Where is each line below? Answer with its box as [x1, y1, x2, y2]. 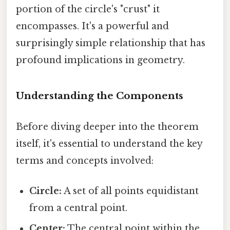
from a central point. [29, 202, 128, 214]
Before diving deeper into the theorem [16, 121, 199, 132]
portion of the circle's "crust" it [16, 3, 160, 15]
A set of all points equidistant [62, 185, 199, 197]
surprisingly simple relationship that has [16, 37, 205, 49]
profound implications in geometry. [16, 54, 185, 66]
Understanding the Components [16, 90, 183, 102]
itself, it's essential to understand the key [16, 138, 202, 149]
